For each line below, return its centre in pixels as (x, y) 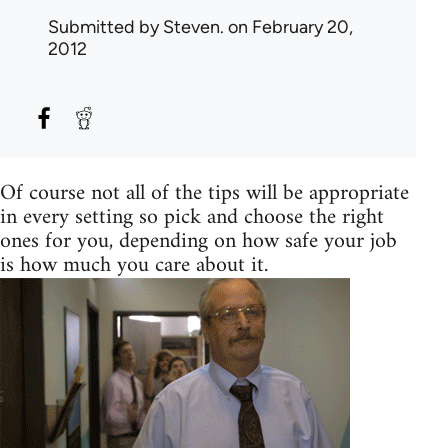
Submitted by (105, 27)
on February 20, (288, 27)
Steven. (193, 27)
